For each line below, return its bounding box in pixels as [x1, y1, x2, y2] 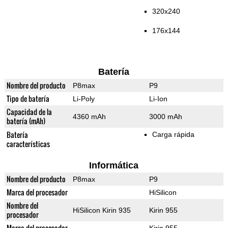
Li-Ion [149, 95, 167, 103]
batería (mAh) [6, 116, 45, 127]
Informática [89, 160, 139, 171]
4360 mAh [72, 112, 106, 121]
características [6, 138, 50, 150]
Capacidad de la [6, 106, 52, 118]
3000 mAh [149, 112, 182, 121]
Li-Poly [72, 95, 95, 103]
